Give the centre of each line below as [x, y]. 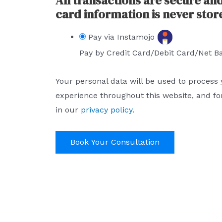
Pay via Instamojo [123, 37]
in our [68, 110]
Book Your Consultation [115, 142]
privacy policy [107, 110]
